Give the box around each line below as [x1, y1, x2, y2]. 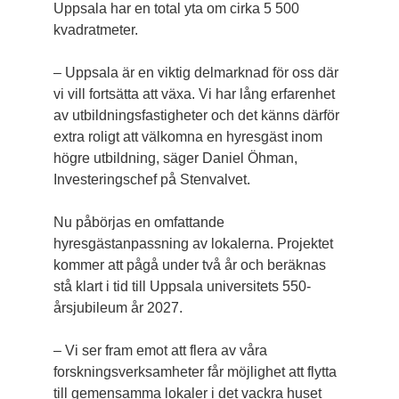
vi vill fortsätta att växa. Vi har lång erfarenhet [53, 86, 335, 102]
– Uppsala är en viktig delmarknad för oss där [53, 65, 338, 81]
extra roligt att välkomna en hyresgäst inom [53, 129, 322, 145]
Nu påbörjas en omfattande [53, 215, 224, 231]
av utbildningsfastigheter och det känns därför [53, 108, 339, 124]
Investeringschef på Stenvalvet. [53, 172, 250, 188]
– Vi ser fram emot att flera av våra [53, 343, 267, 359]
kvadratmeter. [53, 22, 138, 38]
